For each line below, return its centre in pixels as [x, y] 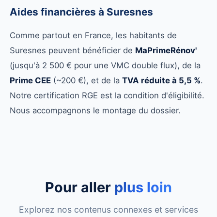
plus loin [143, 187]
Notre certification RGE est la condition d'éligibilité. [107, 96]
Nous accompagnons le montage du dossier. [95, 111]
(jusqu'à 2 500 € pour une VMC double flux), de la [105, 66]
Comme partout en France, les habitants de [93, 36]
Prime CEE [30, 81]
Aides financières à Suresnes [81, 12]
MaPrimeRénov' [166, 51]
